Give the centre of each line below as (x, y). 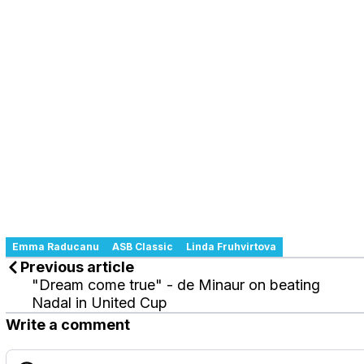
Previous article (77, 267)
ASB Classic (143, 247)
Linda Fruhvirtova (231, 247)
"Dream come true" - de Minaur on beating (176, 285)
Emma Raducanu (56, 247)
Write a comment (68, 325)
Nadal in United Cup (100, 303)
